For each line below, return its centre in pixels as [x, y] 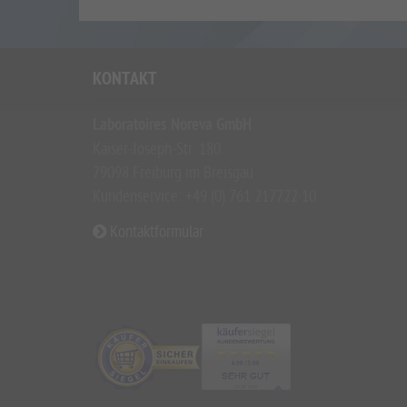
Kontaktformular [155, 232]
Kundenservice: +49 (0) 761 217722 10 [204, 196]
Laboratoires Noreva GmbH [172, 125]
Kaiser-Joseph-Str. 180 [157, 149]
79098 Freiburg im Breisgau [173, 173]
